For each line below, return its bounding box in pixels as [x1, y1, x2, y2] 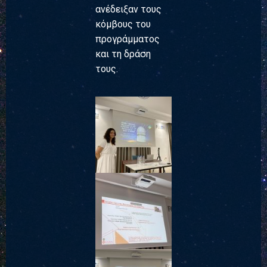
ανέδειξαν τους [95, 3, 162, 15]
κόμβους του [95, 18, 151, 30]
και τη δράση [95, 48, 151, 60]
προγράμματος [95, 33, 160, 45]
